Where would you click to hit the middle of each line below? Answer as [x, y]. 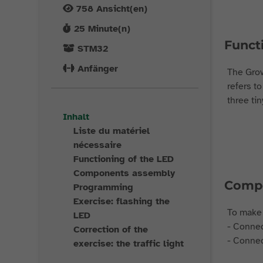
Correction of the [111, 230]
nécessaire [98, 145]
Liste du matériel [112, 131]
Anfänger [98, 69]
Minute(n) [108, 29]
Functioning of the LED [124, 159]
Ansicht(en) [121, 9]
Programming [104, 187]
